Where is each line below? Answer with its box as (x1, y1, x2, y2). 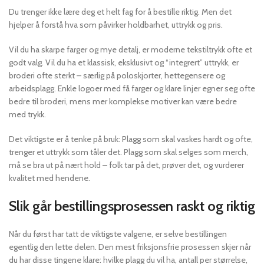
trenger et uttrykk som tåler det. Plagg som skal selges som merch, (9, 146, 248, 157)
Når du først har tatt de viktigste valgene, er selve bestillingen (9, 228, 227, 239)
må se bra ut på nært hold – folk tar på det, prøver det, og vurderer (9, 159, 244, 170)
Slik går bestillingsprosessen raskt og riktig (9, 197, 255, 214)
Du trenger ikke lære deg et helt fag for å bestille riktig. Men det (9, 6, 232, 17)
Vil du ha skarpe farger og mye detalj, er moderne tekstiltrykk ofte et (9, 44, 252, 55)
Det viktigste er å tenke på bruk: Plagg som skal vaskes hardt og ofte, (9, 133, 253, 144)
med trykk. (9, 108, 46, 120)
